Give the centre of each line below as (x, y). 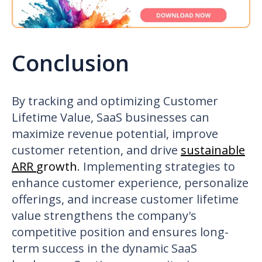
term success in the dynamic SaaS (104, 248)
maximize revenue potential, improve (115, 133)
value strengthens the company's (104, 215)
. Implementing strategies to (156, 166)
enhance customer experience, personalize (130, 182)
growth (57, 166)
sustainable (213, 150)
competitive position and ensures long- (120, 232)
